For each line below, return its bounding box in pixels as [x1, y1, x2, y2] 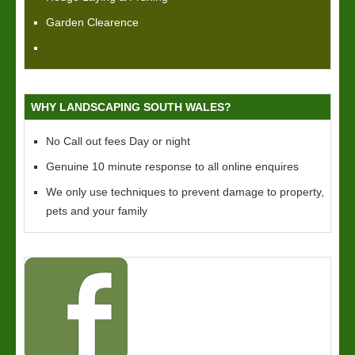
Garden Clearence [46, 16, 139, 29]
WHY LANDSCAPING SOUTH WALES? [31, 101, 231, 113]
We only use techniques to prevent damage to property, [46, 185, 324, 198]
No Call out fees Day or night [46, 135, 190, 147]
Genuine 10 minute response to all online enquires [46, 160, 299, 173]
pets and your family [46, 204, 147, 217]
